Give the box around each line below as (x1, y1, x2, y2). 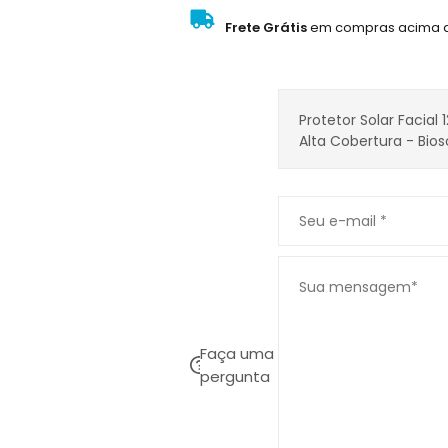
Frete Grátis (225, 18, 311, 37)
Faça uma (199, 342, 274, 364)
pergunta (199, 365, 270, 387)
